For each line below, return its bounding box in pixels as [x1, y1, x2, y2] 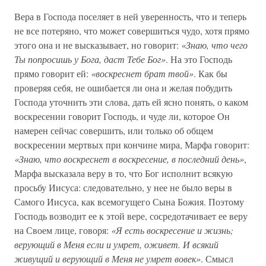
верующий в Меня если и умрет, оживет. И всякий [14, 238, 218, 251]
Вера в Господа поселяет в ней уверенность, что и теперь [14, 10, 246, 23]
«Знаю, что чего [181, 39, 248, 51]
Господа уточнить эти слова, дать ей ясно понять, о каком [14, 96, 248, 108]
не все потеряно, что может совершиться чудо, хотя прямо [14, 24, 249, 37]
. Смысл [201, 252, 233, 265]
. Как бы [194, 67, 227, 80]
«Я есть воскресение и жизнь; [111, 224, 233, 236]
